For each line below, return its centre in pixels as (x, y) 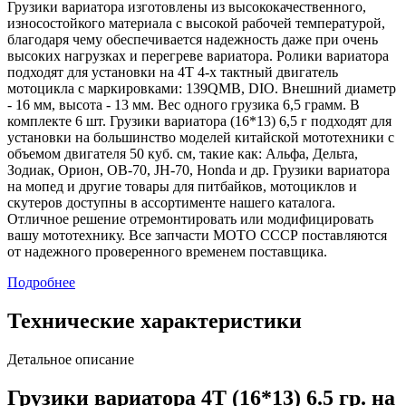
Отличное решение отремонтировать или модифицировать (190, 219)
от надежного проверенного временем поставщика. (167, 252)
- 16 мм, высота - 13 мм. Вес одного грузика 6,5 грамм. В (184, 105)
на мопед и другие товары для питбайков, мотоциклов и (182, 187)
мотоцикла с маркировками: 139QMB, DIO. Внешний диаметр (202, 89)
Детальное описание (71, 360)
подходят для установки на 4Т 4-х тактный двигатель (173, 72)
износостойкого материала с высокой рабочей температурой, (196, 24)
